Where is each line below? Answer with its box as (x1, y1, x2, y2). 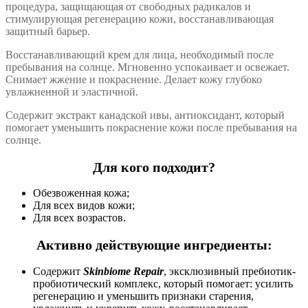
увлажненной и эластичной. (5, 86, 138, 98)
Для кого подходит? (93, 159, 215, 175)
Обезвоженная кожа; (33, 187, 129, 199)
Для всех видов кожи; (33, 199, 135, 212)
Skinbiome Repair (83, 265, 164, 277)
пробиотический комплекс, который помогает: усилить (33, 277, 293, 289)
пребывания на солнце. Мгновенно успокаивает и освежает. (5, 61, 289, 74)
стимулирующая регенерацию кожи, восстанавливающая (5, 13, 274, 25)
